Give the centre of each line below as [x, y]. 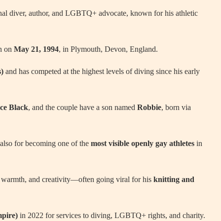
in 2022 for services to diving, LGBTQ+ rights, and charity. [111, 215]
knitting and [174, 179]
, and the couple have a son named [83, 107]
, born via [176, 107]
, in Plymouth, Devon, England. [108, 49]
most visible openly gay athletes [143, 143]
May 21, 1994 [36, 49]
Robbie [149, 107]
